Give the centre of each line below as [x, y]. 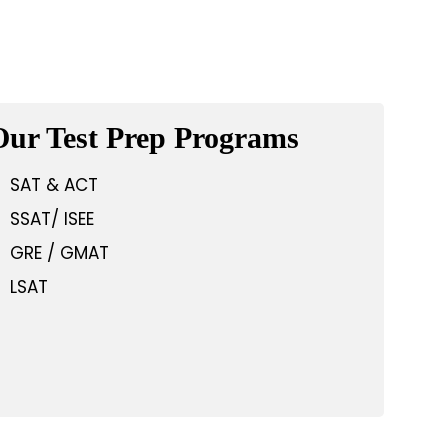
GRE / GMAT [59, 253]
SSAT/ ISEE [51, 219]
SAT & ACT [53, 185]
